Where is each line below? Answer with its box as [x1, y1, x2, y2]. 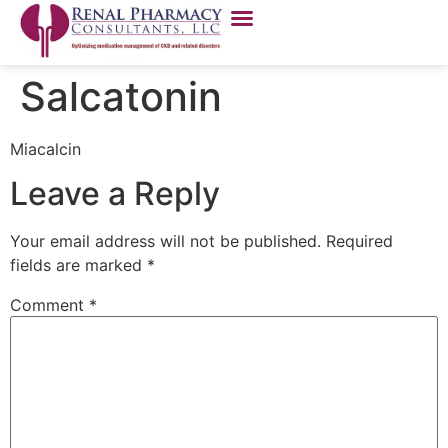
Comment [10, 295, 89, 316]
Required [326, 231, 393, 252]
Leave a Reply [10, 174, 220, 214]
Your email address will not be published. [10, 231, 321, 252]
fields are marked [10, 255, 147, 276]
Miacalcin [10, 139, 81, 159]
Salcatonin [20, 72, 222, 121]
